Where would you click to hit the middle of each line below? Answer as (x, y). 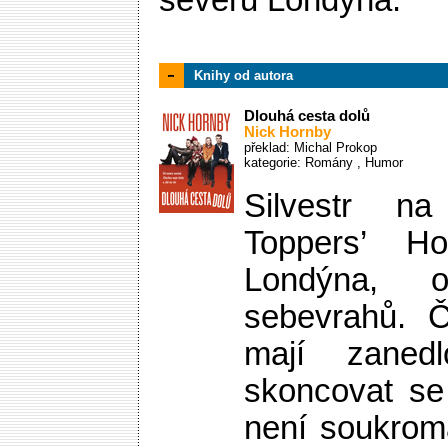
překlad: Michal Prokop (310, 147)
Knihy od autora (243, 75)
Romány (331, 162)
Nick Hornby (287, 132)
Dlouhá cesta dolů (307, 116)
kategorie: (274, 162)
